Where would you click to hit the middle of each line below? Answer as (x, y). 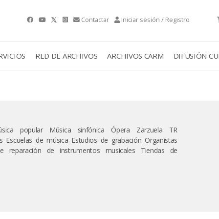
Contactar (95, 20)
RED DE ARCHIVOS (66, 55)
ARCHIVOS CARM (135, 55)
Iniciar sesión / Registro (156, 20)
